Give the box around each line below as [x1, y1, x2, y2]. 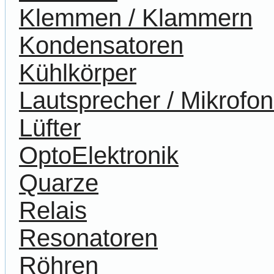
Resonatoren [19, 224, 158, 252]
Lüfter [19, 114, 81, 142]
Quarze [19, 169, 98, 197]
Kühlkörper [19, 59, 136, 87]
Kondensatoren [19, 32, 183, 59]
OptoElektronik [19, 142, 179, 169]
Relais [19, 197, 87, 224]
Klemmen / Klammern [19, 4, 253, 32]
